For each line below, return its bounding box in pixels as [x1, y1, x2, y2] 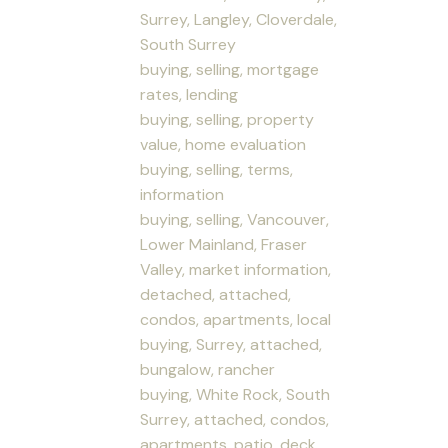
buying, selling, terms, [140, 158, 294, 180]
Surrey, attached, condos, [140, 408, 330, 430]
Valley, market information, [140, 258, 332, 280]
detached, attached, [140, 283, 292, 305]
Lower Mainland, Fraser [140, 233, 308, 255]
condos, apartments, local [140, 308, 332, 330]
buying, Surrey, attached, [140, 333, 323, 355]
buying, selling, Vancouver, [140, 208, 330, 230]
